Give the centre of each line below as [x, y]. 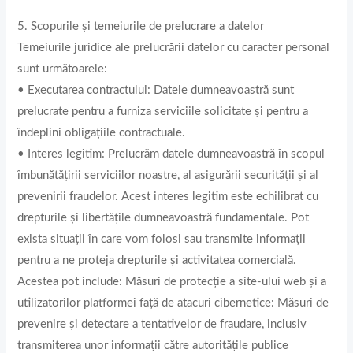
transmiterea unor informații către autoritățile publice [153, 345]
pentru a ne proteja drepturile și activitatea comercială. [157, 260]
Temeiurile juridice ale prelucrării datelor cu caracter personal [174, 47]
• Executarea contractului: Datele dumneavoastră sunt [156, 90]
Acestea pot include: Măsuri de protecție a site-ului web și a [172, 281]
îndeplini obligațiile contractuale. [102, 132]
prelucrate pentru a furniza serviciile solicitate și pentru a [163, 111]
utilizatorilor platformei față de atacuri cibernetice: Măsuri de [173, 303]
